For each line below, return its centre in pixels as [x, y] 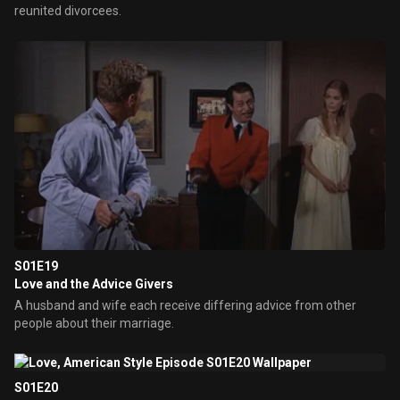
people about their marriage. [94, 323]
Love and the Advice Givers [94, 284]
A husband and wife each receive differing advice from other [185, 305]
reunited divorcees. [68, 11]
